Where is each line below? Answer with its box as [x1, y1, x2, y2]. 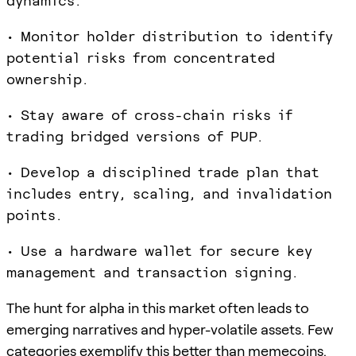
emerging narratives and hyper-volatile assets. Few [6, 320, 334, 338]
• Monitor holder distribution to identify [6, 27, 333, 44]
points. [6, 206, 62, 223]
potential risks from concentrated [6, 48, 275, 66]
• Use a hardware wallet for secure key [6, 242, 312, 259]
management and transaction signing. [6, 263, 298, 281]
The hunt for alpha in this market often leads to [6, 299, 309, 316]
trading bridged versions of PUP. [6, 127, 263, 145]
